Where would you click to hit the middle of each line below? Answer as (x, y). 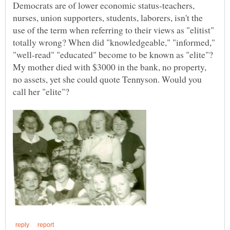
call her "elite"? (43, 92)
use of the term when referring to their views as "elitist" (113, 30)
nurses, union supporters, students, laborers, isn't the (108, 18)
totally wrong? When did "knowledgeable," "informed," (114, 42)
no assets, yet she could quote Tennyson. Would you (107, 79)
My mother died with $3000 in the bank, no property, (110, 67)
